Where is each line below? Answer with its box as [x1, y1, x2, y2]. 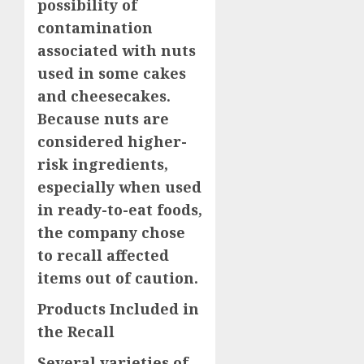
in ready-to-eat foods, [37, 200, 202, 220]
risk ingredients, [37, 154, 168, 175]
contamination [37, 18, 153, 38]
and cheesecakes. [37, 86, 171, 106]
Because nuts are [37, 109, 169, 129]
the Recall [37, 322, 115, 342]
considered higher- [37, 132, 187, 152]
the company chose [37, 223, 185, 243]
